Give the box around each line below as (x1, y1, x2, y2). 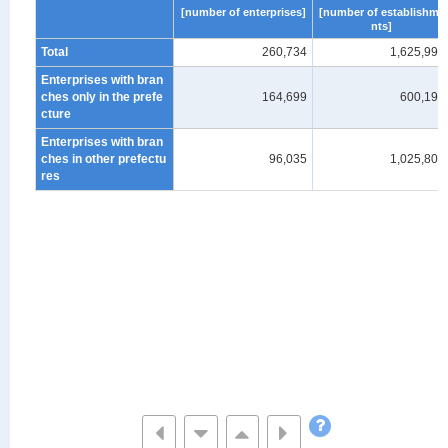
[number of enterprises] (180, 5, 306, 18)
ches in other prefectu (41, 151, 166, 166)
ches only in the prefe (41, 89, 163, 104)
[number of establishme (318, 5, 445, 18)
